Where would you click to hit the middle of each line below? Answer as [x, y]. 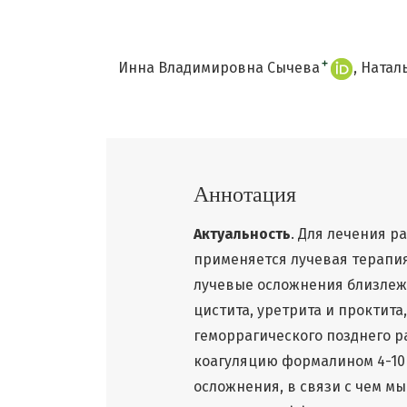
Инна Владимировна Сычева [219, 67]
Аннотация [245, 194]
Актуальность [242, 233]
